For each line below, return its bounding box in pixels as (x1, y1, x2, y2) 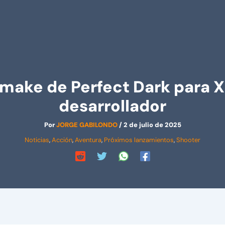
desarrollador (59, 95, 166, 117)
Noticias (25, 136, 49, 144)
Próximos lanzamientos (104, 136, 174, 144)
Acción (52, 136, 72, 144)
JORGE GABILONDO (56, 121, 119, 129)
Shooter (176, 136, 200, 144)
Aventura (75, 136, 101, 144)
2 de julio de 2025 (123, 121, 181, 129)
